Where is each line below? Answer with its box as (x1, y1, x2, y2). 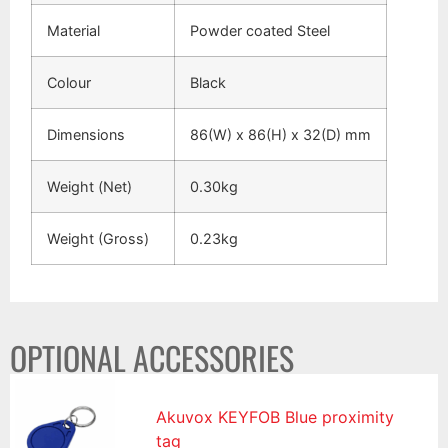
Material (47, 22, 101, 40)
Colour (47, 74, 92, 92)
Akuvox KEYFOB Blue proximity (156, 406, 395, 427)
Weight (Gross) (47, 230, 150, 248)
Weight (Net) (47, 178, 133, 196)
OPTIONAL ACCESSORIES (10, 333, 294, 381)
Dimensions (47, 126, 126, 144)
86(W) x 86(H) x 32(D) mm (190, 126, 372, 144)
